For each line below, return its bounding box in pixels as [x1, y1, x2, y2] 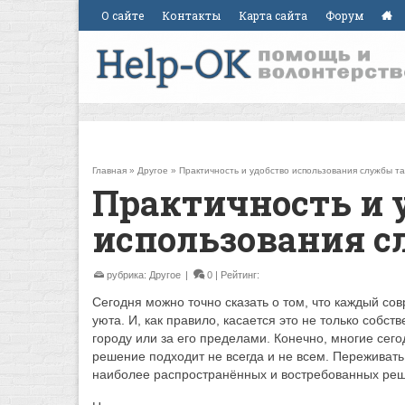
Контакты [162, 8, 221, 23]
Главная [92, 165, 127, 175]
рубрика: [104, 269, 149, 280]
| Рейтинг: [215, 269, 262, 280]
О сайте [101, 8, 144, 23]
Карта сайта [239, 8, 307, 23]
